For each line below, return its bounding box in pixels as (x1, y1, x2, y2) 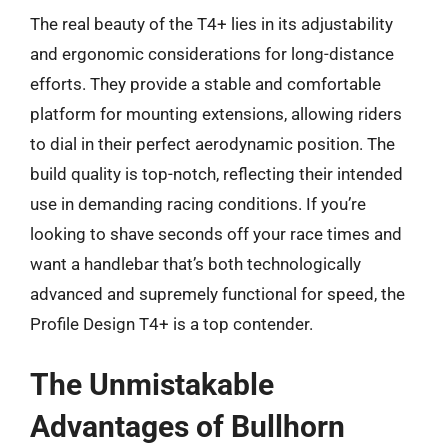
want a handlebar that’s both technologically (30, 253, 361, 274)
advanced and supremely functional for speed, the (30, 283, 405, 304)
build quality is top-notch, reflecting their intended (30, 163, 403, 184)
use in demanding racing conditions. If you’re (30, 193, 366, 214)
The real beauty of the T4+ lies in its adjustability (30, 13, 393, 34)
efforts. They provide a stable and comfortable (30, 73, 381, 94)
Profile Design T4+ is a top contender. (30, 313, 313, 334)
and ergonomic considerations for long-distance (30, 43, 394, 64)
